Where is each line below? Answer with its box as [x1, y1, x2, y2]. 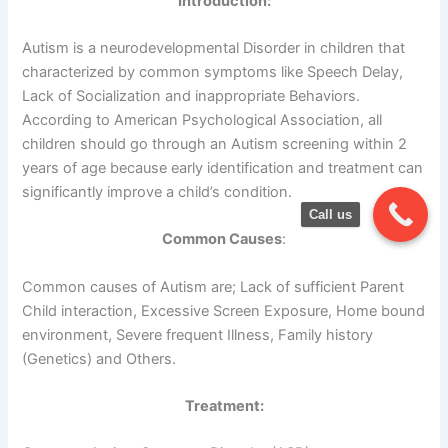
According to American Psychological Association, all [22, 111, 383, 130]
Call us [309, 207, 352, 222]
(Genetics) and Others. [22, 349, 177, 368]
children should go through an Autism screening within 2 [22, 135, 408, 154]
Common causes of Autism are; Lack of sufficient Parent [22, 277, 405, 296]
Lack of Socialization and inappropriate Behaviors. [22, 87, 361, 106]
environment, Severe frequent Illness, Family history [22, 325, 374, 344]
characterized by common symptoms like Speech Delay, [22, 63, 404, 82]
